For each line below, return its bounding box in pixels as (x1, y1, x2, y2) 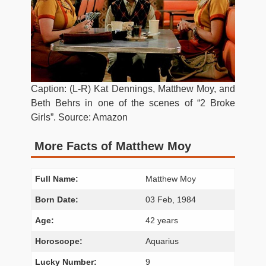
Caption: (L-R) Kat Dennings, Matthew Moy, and (31, 83, 235, 94)
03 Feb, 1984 (145, 194, 197, 204)
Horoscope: (35, 236, 83, 246)
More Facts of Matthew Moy (34, 139, 191, 153)
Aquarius (145, 236, 179, 246)
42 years (145, 215, 179, 225)
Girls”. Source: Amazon (31, 112, 128, 122)
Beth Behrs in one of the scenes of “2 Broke (31, 97, 235, 108)
